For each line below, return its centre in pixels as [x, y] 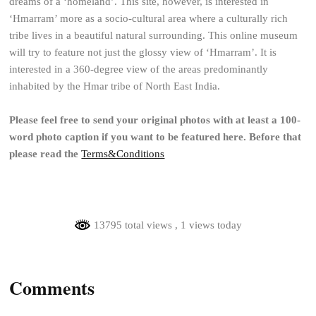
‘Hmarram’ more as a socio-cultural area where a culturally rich [149, 19]
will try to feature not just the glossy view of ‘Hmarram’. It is [143, 53]
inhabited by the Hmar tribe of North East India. [115, 86]
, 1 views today [208, 225]
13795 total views [133, 225]
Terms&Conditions [123, 154]
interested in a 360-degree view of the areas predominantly [139, 69]
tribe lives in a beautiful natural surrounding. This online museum [154, 36]
